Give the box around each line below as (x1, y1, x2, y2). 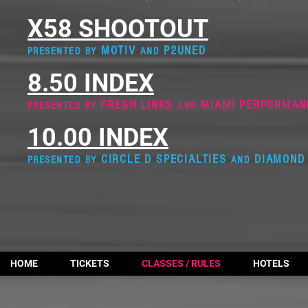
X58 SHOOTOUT (27, 14, 208, 43)
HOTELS (253, 258, 289, 269)
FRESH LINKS (100, 98, 178, 112)
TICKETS (70, 258, 109, 269)
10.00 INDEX (27, 123, 168, 152)
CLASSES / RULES (142, 258, 221, 269)
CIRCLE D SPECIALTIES (97, 152, 227, 166)
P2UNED (159, 43, 206, 58)
